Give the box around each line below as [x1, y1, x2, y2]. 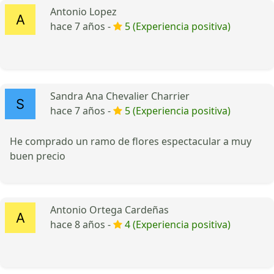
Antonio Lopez [50, 4, 117, 18]
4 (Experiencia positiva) [125, 217, 231, 231]
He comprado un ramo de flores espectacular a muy [10, 134, 251, 148]
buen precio [10, 149, 65, 163]
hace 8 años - [50, 217, 113, 231]
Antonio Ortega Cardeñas [50, 202, 169, 217]
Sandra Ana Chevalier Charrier [50, 89, 190, 103]
